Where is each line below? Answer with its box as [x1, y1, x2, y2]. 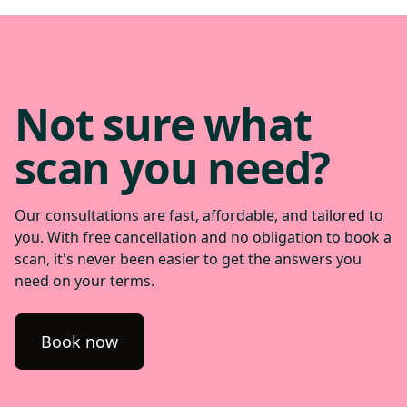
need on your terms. [15, 270, 154, 291]
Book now [41, 330, 118, 352]
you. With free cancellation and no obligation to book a [15, 226, 392, 247]
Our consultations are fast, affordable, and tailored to [15, 204, 383, 225]
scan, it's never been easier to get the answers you [15, 248, 362, 269]
